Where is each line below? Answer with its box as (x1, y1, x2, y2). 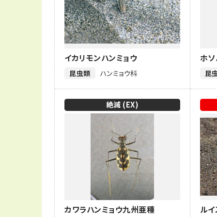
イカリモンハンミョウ (64, 51, 137, 63)
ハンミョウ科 (100, 68, 138, 78)
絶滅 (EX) (106, 99, 139, 110)
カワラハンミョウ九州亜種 (64, 203, 155, 215)
